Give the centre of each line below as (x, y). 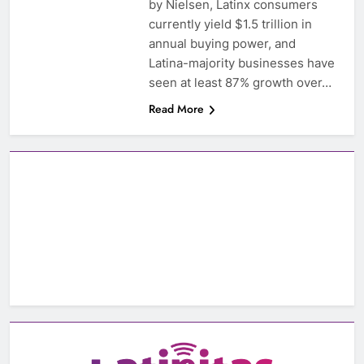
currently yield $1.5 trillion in (230, 24)
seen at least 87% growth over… (240, 83)
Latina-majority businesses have (241, 63)
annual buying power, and (222, 44)
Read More (176, 109)
